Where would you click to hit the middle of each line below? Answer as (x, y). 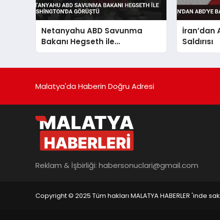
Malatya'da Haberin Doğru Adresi (95, 86)
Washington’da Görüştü (88, 53)
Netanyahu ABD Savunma (92, 31)
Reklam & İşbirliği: (67, 165)
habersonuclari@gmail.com (149, 165)
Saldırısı (198, 42)
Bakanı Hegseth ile (78, 42)
